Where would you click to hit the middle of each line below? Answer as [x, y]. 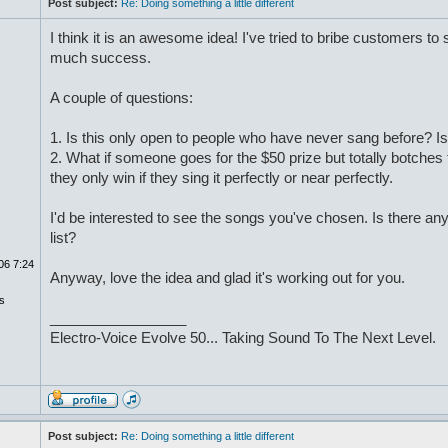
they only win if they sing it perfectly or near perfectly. [221, 178]
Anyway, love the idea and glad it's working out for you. [227, 278]
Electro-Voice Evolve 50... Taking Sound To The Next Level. [242, 338]
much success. [100, 58]
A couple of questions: [121, 98]
